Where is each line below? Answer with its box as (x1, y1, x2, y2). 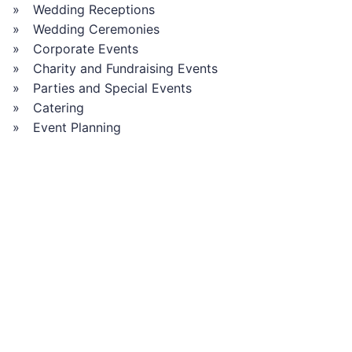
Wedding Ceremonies (32, 21, 159, 38)
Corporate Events (32, 41, 138, 57)
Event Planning (32, 119, 121, 136)
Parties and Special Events (32, 80, 192, 97)
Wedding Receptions (32, 2, 155, 18)
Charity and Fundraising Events (32, 60, 218, 77)
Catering (32, 100, 84, 116)
